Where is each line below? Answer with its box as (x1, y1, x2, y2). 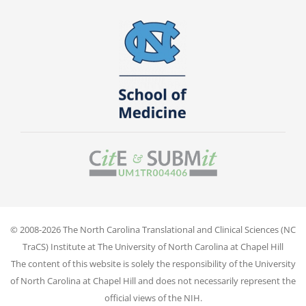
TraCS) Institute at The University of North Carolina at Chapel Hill (23, 240, 283, 253)
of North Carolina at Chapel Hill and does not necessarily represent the (10, 275, 296, 288)
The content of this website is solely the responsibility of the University (10, 258, 296, 270)
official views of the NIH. (104, 292, 202, 305)
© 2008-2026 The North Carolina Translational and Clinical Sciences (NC (10, 223, 296, 236)
